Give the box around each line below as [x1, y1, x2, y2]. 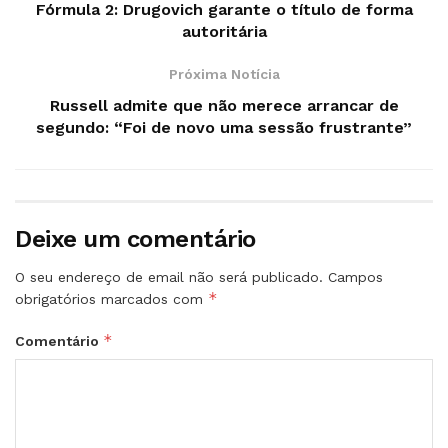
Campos [328, 268, 383, 285]
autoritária [181, 21, 267, 41]
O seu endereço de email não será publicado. [15, 268, 323, 285]
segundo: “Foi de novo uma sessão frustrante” [36, 117, 412, 137]
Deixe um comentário [15, 224, 256, 253]
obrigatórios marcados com [15, 290, 208, 307]
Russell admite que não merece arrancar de [49, 95, 399, 115]
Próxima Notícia [168, 65, 280, 82]
